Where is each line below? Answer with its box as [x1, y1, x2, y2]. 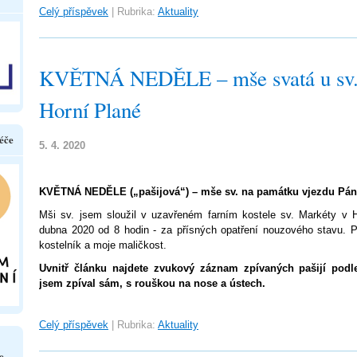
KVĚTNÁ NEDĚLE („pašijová [39, 186, 180, 198]
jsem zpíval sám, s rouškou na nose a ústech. [39, 277, 265, 289]
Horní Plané [39, 96, 141, 124]
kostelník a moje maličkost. [39, 239, 167, 251]
